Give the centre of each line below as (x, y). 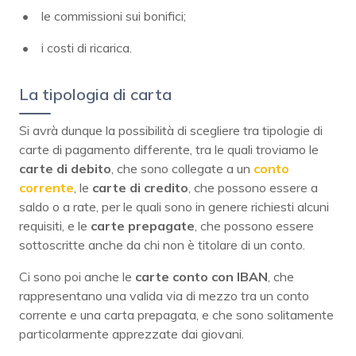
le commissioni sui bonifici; (114, 15)
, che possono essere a (253, 187)
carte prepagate (143, 225)
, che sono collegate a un (182, 168)
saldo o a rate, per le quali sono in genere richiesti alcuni (174, 206)
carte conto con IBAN (201, 276)
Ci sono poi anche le (77, 276)
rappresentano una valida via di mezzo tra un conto (164, 295)
